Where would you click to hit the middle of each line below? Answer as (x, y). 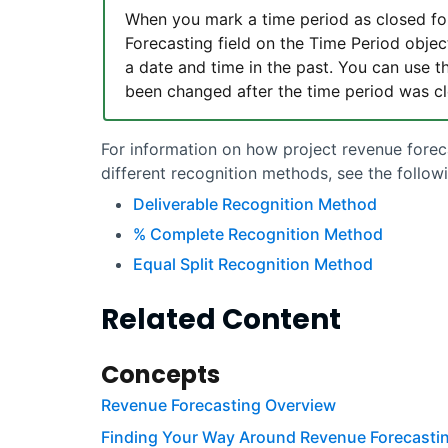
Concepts (160, 375)
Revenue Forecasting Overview (218, 405)
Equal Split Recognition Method (252, 264)
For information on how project (221, 149)
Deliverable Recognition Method (254, 204)
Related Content (220, 320)
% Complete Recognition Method (257, 234)
